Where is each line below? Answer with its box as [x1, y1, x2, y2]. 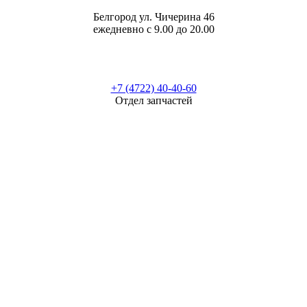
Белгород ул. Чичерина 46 [93, 11, 214, 23]
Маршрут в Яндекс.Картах [91, 118, 216, 130]
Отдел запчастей [114, 95, 193, 106]
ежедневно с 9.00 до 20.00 [93, 23, 214, 35]
